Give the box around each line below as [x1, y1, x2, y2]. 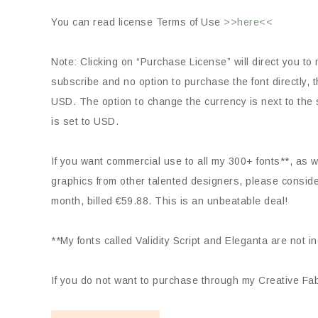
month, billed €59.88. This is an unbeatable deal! [51, 195, 288, 207]
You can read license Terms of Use [51, 16, 224, 28]
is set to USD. [51, 116, 119, 128]
